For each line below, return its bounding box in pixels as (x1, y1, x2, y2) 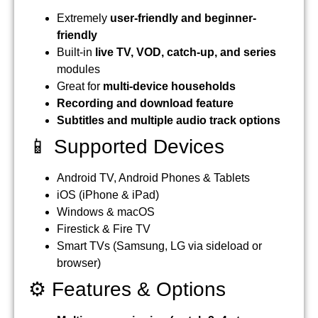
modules (57, 62, 100, 75)
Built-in (57, 45, 95, 58)
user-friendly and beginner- (110, 11, 256, 24)
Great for (57, 79, 103, 92)
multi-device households (103, 79, 236, 92)
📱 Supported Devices (28, 135, 224, 158)
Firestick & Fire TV (57, 222, 150, 235)
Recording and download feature (57, 97, 234, 109)
